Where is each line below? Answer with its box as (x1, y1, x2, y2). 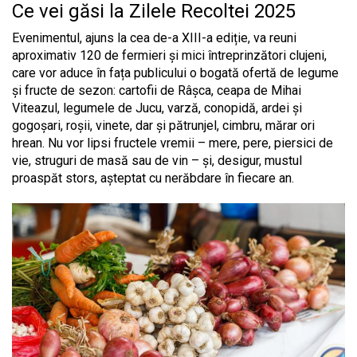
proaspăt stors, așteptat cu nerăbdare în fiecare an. (12, 171, 294, 186)
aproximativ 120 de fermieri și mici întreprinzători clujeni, (12, 48, 327, 64)
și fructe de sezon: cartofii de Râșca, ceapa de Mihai (12, 83, 301, 99)
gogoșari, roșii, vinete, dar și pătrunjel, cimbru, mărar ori (12, 118, 315, 134)
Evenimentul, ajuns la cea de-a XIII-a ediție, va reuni (12, 30, 296, 46)
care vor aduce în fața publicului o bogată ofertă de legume (12, 65, 339, 81)
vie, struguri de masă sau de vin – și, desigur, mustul (12, 153, 302, 169)
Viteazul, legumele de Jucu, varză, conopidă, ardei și (12, 100, 302, 116)
